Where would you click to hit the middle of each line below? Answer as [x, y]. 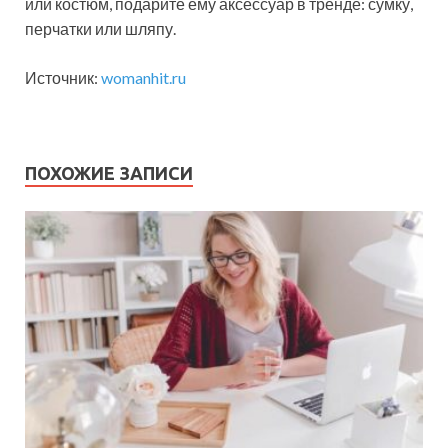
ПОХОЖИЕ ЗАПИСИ [109, 172]
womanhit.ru [143, 77]
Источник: [63, 77]
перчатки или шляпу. [100, 28]
